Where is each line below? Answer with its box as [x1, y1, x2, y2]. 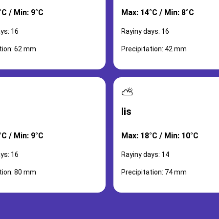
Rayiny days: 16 [121, 27, 169, 35]
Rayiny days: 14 [121, 151, 169, 158]
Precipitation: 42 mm [121, 45, 187, 53]
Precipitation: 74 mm [121, 168, 187, 176]
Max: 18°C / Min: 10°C [121, 131, 198, 140]
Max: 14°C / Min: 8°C [121, 8, 194, 17]
